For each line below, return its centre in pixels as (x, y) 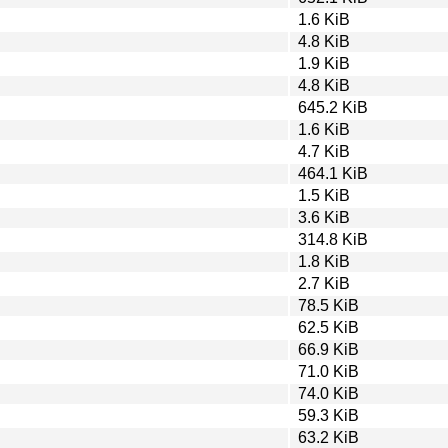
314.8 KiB (333, 239)
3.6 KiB (324, 217)
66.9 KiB (328, 349)
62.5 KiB (328, 327)
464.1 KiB (333, 173)
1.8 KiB (324, 261)
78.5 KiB (328, 305)
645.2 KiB (333, 107)
